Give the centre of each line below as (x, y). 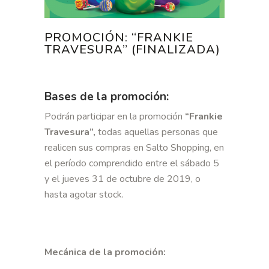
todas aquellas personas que (157, 132)
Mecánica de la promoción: (106, 252)
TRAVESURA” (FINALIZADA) (132, 50)
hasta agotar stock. (85, 195)
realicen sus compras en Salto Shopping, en (134, 148)
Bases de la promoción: (107, 97)
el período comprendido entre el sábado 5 (132, 164)
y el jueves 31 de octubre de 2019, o (122, 179)
